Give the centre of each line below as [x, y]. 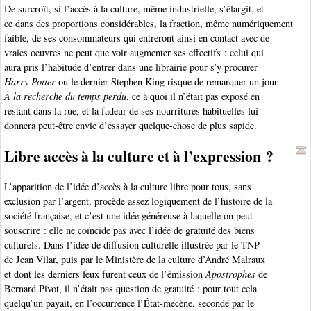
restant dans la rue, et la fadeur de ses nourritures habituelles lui [131, 111]
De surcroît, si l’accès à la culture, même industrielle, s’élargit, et [134, 9]
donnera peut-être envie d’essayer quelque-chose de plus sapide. [131, 126]
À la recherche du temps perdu [65, 96]
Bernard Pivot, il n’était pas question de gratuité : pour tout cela [131, 289]
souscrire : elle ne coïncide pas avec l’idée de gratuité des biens [129, 230]
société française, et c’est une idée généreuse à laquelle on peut [128, 216]
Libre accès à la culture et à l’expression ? [139, 156]
